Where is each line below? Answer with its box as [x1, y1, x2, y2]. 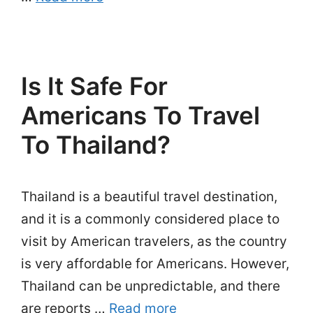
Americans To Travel [21, 101, 260, 130]
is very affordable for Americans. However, [21, 256, 289, 272]
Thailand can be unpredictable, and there [21, 278, 280, 294]
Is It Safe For [21, 71, 168, 101]
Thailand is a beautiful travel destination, [21, 189, 277, 205]
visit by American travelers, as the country [21, 233, 287, 249]
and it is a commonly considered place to [21, 211, 279, 227]
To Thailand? [21, 130, 170, 159]
